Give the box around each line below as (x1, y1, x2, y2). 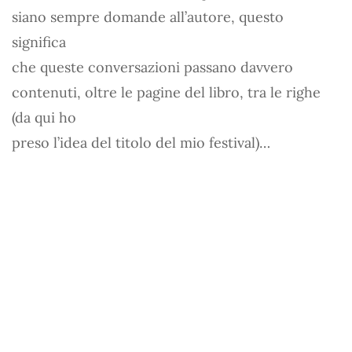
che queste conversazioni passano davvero (12, 57, 293, 76)
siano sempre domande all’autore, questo (12, 7, 284, 26)
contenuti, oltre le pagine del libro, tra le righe (12, 82, 321, 101)
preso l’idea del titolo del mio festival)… (12, 133, 270, 152)
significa (12, 32, 66, 51)
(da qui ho (12, 108, 76, 126)
